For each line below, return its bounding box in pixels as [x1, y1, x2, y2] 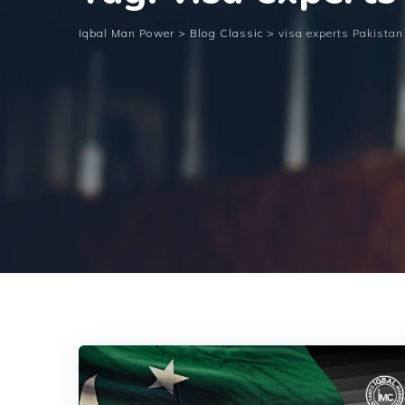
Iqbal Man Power [79, 26, 174, 40]
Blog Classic [190, 26, 263, 40]
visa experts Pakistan [278, 26, 403, 40]
